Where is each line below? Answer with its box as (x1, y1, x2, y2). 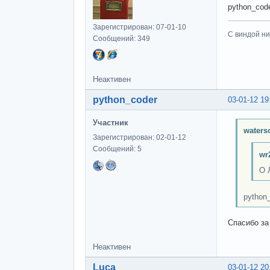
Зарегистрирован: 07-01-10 (93, 22, 186, 31)
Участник (93, 118, 128, 127)
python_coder (93, 94, 157, 105)
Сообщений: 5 (93, 144, 142, 153)
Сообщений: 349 (93, 34, 150, 43)
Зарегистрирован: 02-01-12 (93, 133, 186, 142)
